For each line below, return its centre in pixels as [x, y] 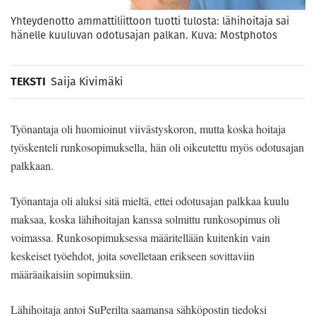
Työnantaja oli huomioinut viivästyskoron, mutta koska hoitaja [148, 128]
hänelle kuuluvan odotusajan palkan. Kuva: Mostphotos [144, 35]
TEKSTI [28, 81]
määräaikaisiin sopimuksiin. [72, 274]
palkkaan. [32, 165]
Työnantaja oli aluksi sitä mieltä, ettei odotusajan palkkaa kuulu [150, 200]
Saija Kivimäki [87, 81]
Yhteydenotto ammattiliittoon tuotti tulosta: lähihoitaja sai [150, 20]
